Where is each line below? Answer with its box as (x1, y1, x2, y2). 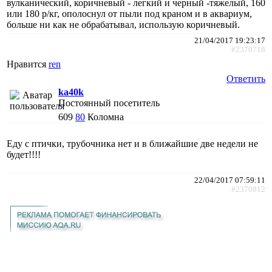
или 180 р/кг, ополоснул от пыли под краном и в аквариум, (7, 8, 252, 19)
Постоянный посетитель (58, 97, 160, 108)
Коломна (87, 111, 124, 122)
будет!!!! (7, 149, 41, 160)
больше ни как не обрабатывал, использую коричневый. (7, 19, 240, 30)
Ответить (226, 73, 265, 84)
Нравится (7, 58, 49, 69)
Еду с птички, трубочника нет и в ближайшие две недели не (7, 138, 258, 149)
